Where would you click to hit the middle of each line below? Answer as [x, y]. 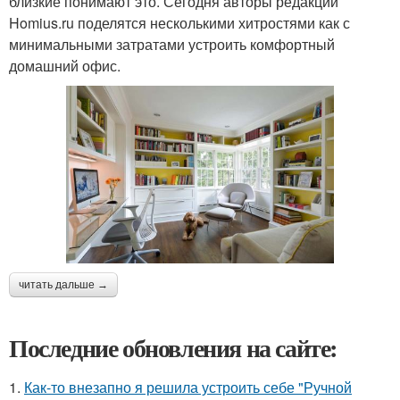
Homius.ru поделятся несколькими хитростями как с [179, 22]
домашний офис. [65, 65]
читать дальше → [63, 284]
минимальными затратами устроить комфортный [172, 44]
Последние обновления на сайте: [173, 347]
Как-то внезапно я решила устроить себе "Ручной [188, 387]
